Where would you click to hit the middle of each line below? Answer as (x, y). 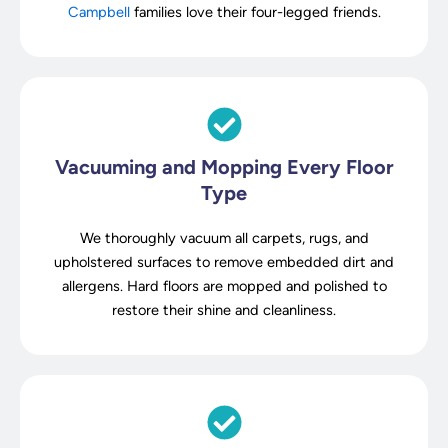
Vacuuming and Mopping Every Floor (224, 166)
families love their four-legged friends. (255, 11)
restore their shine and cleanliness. (224, 309)
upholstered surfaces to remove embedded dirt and (224, 261)
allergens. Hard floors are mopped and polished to (224, 285)
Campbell (98, 11)
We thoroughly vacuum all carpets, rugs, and (224, 237)
